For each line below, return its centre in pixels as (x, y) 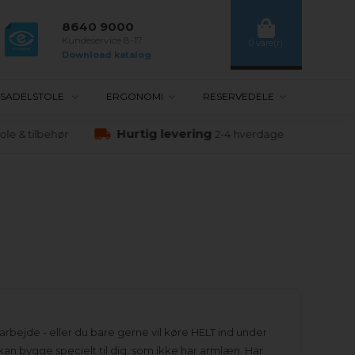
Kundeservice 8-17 (103, 40)
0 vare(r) (266, 43)
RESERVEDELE (238, 96)
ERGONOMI (134, 96)
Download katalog (107, 54)
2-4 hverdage (244, 134)
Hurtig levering (159, 134)
